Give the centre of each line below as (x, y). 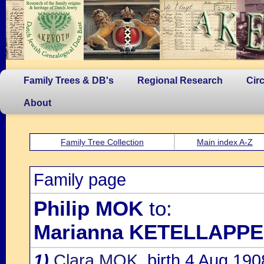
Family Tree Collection (102, 142)
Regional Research (180, 80)
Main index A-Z (225, 142)
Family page (80, 180)
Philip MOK (88, 208)
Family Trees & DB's (69, 80)
